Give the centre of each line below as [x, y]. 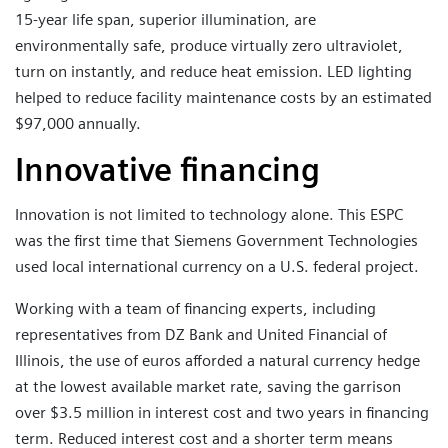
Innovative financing [167, 169]
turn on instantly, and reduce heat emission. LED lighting [213, 72]
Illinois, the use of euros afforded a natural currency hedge [217, 360]
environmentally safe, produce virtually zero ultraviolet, [209, 46]
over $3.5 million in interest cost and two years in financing [222, 412]
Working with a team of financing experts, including [195, 308]
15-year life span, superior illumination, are [165, 20]
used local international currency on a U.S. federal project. [217, 266]
